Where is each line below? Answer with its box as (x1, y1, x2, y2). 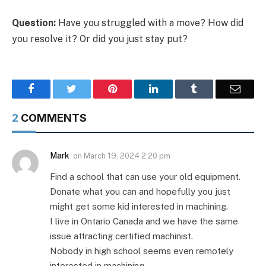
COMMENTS (18, 111, 87, 124)
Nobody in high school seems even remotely (50, 245, 233, 256)
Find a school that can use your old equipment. (50, 171, 240, 182)
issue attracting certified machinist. (50, 230, 193, 241)
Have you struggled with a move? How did (58, 17, 243, 28)
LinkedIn (157, 83, 197, 94)
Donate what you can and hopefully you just (50, 186, 230, 197)
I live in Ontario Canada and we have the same (50, 216, 238, 226)
